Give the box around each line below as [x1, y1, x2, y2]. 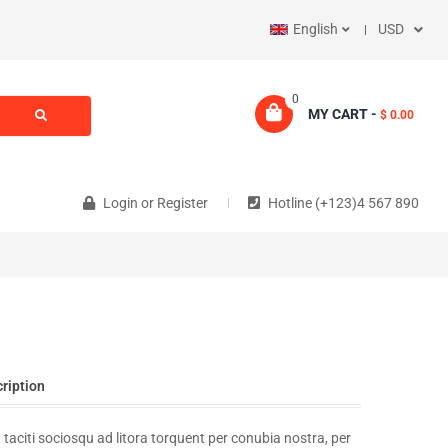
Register [156, 195, 208, 211]
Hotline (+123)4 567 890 [267, 195, 419, 211]
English [292, 21, 338, 37]
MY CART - [308, 106, 378, 122]
